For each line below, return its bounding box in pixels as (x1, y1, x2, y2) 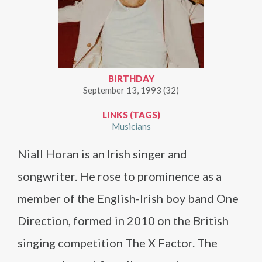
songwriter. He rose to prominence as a (18, 169, 222, 183)
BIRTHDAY (108, 73, 154, 84)
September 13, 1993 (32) (83, 85, 179, 95)
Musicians (111, 121, 151, 132)
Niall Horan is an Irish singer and (18, 147, 187, 161)
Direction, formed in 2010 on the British (18, 213, 229, 227)
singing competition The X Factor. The (18, 236, 218, 250)
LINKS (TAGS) (102, 109, 160, 120)
